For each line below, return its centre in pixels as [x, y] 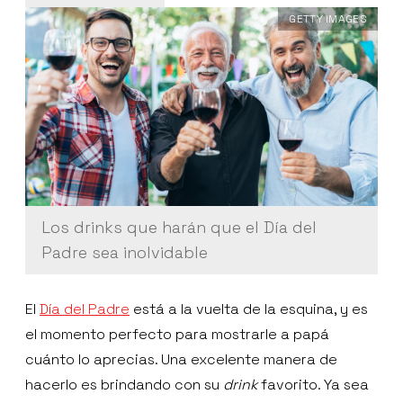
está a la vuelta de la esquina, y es [249, 309]
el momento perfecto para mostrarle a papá [177, 334]
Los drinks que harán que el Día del [179, 227]
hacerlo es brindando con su [124, 384]
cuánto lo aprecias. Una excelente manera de [181, 359]
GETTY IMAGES [328, 19]
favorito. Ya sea [313, 384]
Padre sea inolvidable [125, 252]
